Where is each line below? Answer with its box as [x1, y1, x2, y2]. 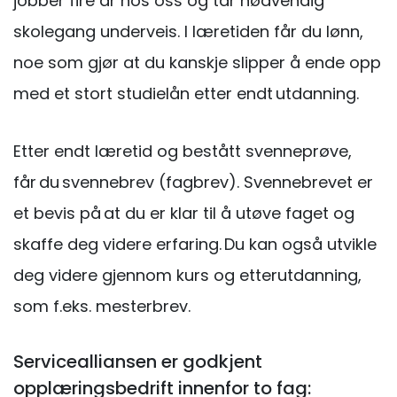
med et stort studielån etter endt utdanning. [13, 82, 359, 105]
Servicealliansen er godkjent [13, 348, 262, 374]
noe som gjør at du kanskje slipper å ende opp [13, 51, 381, 74]
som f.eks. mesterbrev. [13, 294, 191, 317]
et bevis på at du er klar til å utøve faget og [13, 201, 354, 224]
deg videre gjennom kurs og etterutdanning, [13, 263, 362, 286]
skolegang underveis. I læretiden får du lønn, [13, 19, 363, 43]
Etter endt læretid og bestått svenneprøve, [13, 139, 352, 162]
